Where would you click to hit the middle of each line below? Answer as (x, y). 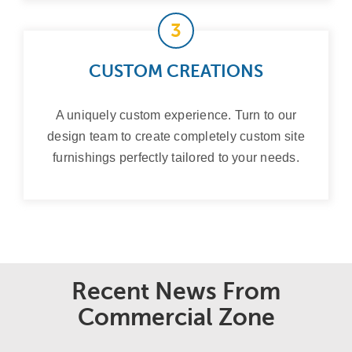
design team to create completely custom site (176, 136)
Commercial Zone (176, 317)
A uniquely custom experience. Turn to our (176, 115)
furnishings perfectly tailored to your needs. (176, 157)
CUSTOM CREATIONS (176, 71)
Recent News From (176, 291)
